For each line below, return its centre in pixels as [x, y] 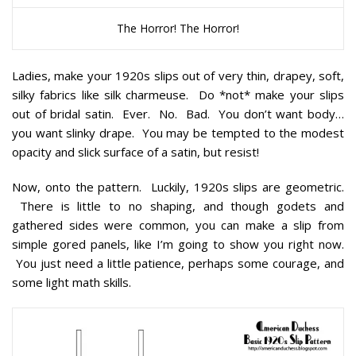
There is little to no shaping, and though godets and [178, 206]
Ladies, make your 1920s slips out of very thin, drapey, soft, [178, 76]
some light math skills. [72, 282]
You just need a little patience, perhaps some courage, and [178, 263]
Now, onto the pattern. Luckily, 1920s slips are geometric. [178, 187]
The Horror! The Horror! [178, 29]
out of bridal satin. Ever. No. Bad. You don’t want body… [178, 114]
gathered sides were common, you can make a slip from [178, 225]
